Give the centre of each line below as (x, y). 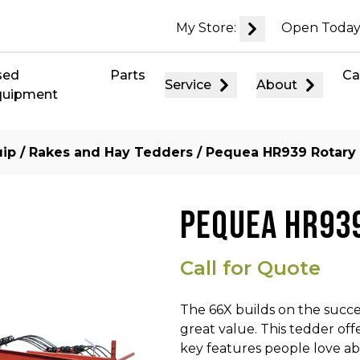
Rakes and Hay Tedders (111, 152)
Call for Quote (250, 268)
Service (188, 85)
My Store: (208, 28)
